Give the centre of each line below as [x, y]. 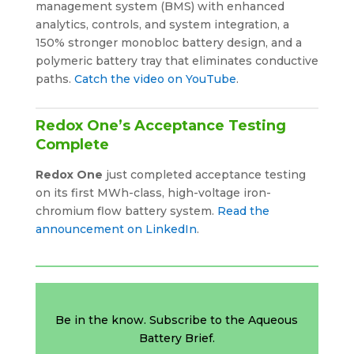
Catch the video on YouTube [155, 79]
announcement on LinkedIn [116, 229]
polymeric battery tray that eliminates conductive [177, 60]
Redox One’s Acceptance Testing [160, 125]
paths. [55, 79]
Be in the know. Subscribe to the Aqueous [177, 320]
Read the [243, 211]
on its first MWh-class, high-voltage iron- [153, 192]
